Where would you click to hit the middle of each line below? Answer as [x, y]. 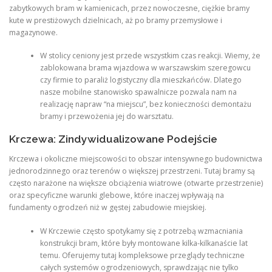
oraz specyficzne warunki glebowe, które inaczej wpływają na [117, 195]
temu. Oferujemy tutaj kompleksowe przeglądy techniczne [142, 255]
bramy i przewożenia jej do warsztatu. [107, 116]
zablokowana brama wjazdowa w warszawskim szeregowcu [145, 67]
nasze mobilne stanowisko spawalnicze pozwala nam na [138, 92]
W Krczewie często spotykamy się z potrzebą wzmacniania [141, 231]
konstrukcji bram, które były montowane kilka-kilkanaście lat [144, 243]
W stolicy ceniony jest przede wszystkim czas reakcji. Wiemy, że [150, 55]
